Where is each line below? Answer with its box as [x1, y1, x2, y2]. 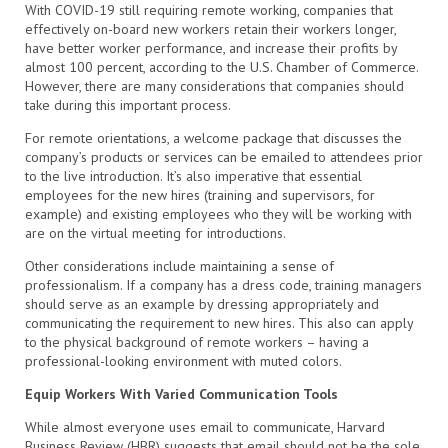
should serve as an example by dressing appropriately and [25, 294, 379, 313]
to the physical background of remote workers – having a [25, 332, 369, 351]
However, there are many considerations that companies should [25, 76, 404, 95]
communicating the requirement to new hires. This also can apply [25, 313, 413, 332]
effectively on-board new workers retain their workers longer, [25, 19, 396, 38]
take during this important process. [25, 95, 231, 114]
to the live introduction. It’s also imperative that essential [25, 166, 362, 185]
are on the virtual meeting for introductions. [25, 223, 293, 242]
